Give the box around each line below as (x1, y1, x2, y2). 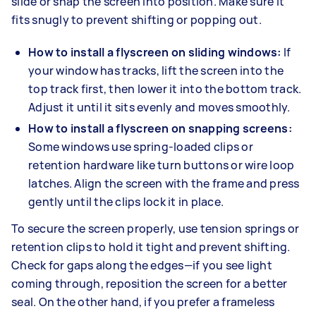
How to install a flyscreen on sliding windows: (28, 44, 284, 60)
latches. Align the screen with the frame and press (28, 175, 300, 191)
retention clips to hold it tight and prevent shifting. (11, 238, 291, 255)
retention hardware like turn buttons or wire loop (28, 157, 295, 173)
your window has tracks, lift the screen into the (28, 62, 284, 78)
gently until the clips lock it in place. (28, 193, 224, 209)
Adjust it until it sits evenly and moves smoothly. (28, 99, 291, 115)
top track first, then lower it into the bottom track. (28, 80, 302, 97)
